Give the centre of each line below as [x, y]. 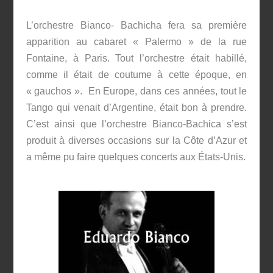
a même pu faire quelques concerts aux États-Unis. [136, 157]
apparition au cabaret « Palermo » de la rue [136, 42]
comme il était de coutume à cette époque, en [136, 75]
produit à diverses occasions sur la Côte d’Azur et [136, 141]
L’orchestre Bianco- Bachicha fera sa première [136, 26]
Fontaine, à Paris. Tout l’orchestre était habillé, [136, 58]
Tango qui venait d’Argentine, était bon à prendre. [136, 108]
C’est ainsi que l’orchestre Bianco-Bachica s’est [136, 124]
